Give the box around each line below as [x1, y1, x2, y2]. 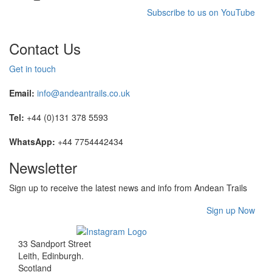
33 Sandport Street [18, 237, 91, 250]
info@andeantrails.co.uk [37, 86, 130, 99]
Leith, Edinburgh [18, 250, 81, 262]
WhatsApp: [9, 135, 55, 148]
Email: [9, 86, 35, 99]
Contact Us [9, 37, 81, 59]
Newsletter [9, 156, 77, 178]
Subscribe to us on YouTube [147, 5, 255, 18]
